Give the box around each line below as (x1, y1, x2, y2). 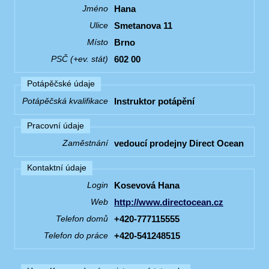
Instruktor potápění (114, 95, 195, 106)
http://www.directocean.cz (114, 196, 223, 207)
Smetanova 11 (114, 20, 172, 31)
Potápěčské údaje (27, 79, 95, 88)
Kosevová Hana (114, 180, 180, 190)
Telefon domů (56, 214, 108, 223)
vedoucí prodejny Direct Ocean (114, 138, 244, 148)
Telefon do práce (44, 231, 108, 240)
